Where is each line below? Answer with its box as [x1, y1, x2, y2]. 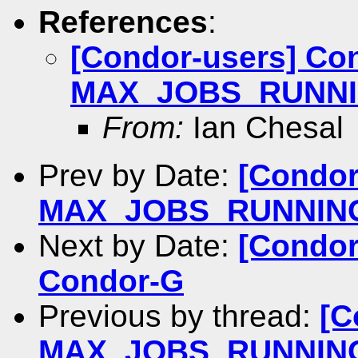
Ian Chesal [184, 109, 344, 145]
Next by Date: [38, 228, 238, 263]
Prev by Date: [38, 157, 238, 193]
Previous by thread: [38, 298, 320, 333]
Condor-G [38, 263, 184, 298]
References [38, 4, 208, 39]
